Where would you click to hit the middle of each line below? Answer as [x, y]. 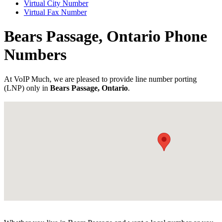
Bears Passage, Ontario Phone [106, 36]
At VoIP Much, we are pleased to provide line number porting [100, 79]
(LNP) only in [27, 88]
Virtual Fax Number [55, 12]
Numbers [35, 55]
